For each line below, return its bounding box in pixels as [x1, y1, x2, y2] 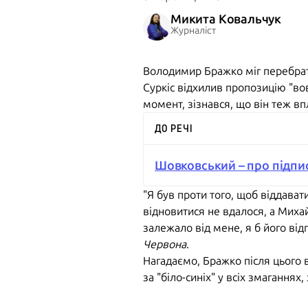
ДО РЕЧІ [155, 123, 192, 134]
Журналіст [170, 25, 216, 36]
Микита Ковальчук [170, 12, 282, 26]
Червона [143, 238, 186, 250]
